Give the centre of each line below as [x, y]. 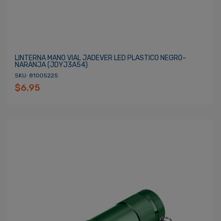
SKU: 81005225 [37, 75]
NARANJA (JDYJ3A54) [51, 65]
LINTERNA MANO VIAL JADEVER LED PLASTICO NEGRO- [100, 58]
